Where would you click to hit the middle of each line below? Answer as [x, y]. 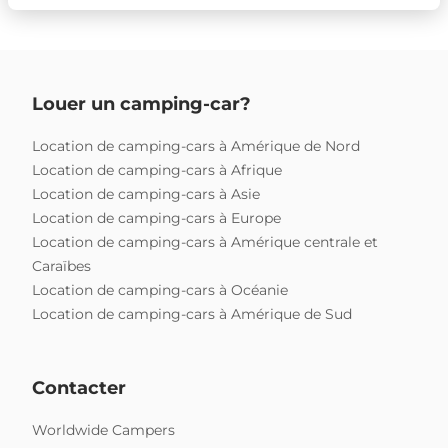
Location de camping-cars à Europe [156, 218]
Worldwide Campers [103, 430]
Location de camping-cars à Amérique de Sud [192, 314]
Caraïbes [61, 266]
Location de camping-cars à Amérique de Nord [196, 146]
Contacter [79, 388]
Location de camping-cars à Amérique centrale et [205, 242]
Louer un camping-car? [141, 104]
